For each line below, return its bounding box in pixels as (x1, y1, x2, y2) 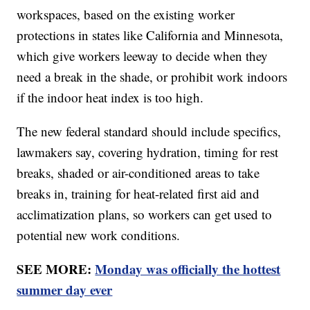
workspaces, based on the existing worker (17, 6, 235, 24)
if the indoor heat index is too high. (17, 89, 204, 107)
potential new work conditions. (17, 226, 181, 244)
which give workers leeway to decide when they (17, 47, 268, 65)
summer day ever (17, 280, 113, 300)
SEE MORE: (17, 259, 95, 279)
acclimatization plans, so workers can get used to (17, 206, 273, 224)
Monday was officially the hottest (95, 259, 281, 279)
